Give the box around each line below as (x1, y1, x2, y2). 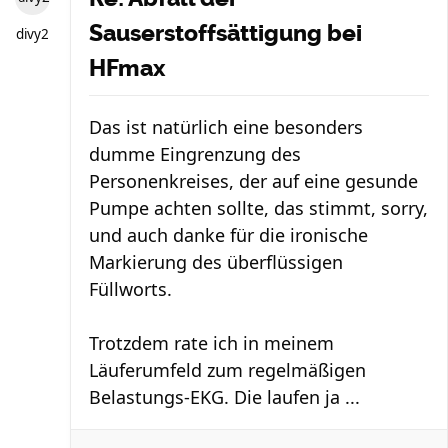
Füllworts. (89, 277, 172, 301)
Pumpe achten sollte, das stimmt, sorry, (89, 196, 428, 220)
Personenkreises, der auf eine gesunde (89, 169, 418, 193)
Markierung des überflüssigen (89, 250, 343, 274)
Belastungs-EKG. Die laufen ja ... (89, 385, 360, 409)
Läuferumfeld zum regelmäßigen (89, 358, 366, 382)
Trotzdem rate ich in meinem (89, 331, 334, 355)
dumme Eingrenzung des (89, 142, 301, 166)
